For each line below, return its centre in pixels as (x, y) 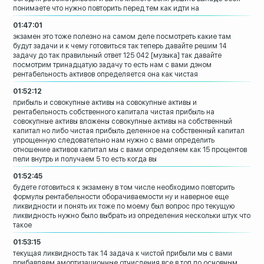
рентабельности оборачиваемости (105, 197)
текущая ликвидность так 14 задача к (76, 254)
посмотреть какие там (194, 37)
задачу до (30, 56)
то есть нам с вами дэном (168, 65)
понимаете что (38, 9)
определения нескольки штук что (194, 216)
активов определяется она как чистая (134, 75)
